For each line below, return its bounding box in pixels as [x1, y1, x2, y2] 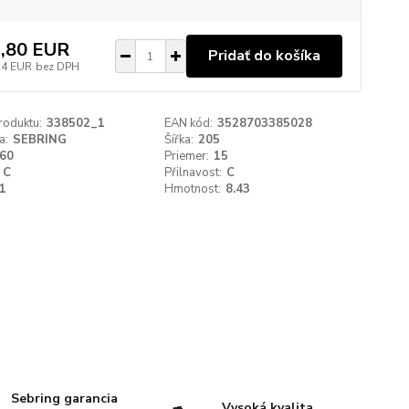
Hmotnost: [164, 181, 222, 197]
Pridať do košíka [207, 46, 320, 66]
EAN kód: [164, 115, 214, 131]
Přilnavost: [164, 164, 223, 181]
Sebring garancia [11, 389, 119, 407]
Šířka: [164, 131, 194, 148]
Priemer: [164, 148, 210, 164]
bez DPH [35, 58, 79, 74]
